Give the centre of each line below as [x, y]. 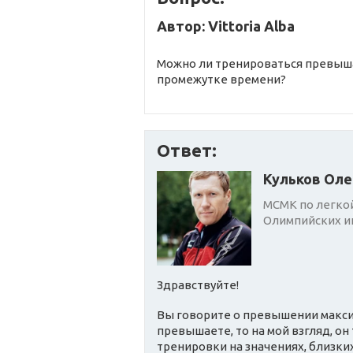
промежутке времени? [221, 80]
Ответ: [187, 150]
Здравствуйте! [198, 285]
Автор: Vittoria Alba [226, 26]
